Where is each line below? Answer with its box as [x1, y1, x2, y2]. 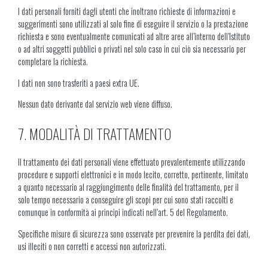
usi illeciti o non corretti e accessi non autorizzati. [18, 239, 166, 252]
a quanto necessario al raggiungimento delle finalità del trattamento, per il [18, 181, 239, 194]
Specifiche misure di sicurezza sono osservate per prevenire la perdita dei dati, [18, 227, 250, 240]
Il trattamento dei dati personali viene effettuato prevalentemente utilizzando [18, 156, 245, 169]
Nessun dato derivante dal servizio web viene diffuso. [18, 98, 172, 111]
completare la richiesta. [18, 55, 88, 68]
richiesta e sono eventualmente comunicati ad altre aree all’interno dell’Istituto [18, 30, 250, 43]
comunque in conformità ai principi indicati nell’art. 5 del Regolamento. [18, 206, 228, 219]
